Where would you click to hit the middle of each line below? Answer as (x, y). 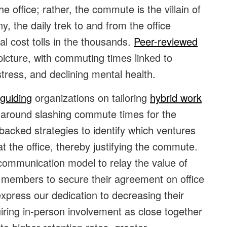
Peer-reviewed (166, 42)
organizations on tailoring (91, 98)
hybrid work (176, 98)
